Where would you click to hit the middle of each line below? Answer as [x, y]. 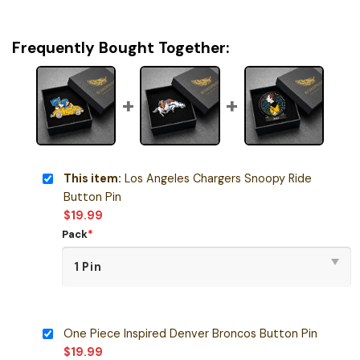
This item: [92, 178]
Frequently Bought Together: [121, 47]
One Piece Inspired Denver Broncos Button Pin [190, 333]
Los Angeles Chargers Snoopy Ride [216, 178]
